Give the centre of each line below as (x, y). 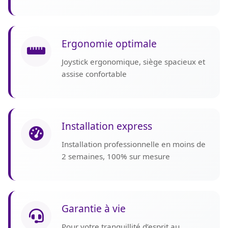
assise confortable (94, 74)
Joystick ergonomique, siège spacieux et (133, 62)
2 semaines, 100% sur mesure (116, 156)
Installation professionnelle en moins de (134, 144)
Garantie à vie (94, 209)
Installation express (107, 126)
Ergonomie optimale (109, 44)
